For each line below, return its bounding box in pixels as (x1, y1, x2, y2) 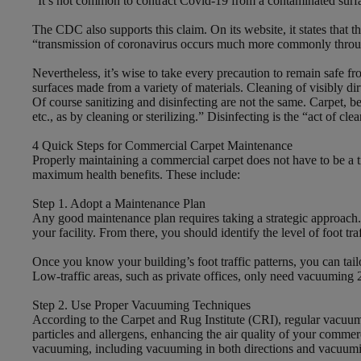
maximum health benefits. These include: (32, 168, 240, 181)
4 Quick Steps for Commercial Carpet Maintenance (32, 139, 293, 152)
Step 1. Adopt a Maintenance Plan (32, 197, 205, 210)
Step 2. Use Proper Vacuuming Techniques (32, 298, 251, 312)
